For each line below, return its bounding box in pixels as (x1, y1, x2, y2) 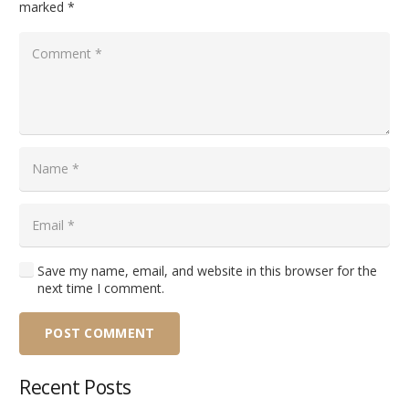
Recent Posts (19, 373, 131, 400)
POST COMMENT (45, 324, 155, 342)
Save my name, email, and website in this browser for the (37, 261, 377, 279)
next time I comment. (37, 278, 164, 297)
